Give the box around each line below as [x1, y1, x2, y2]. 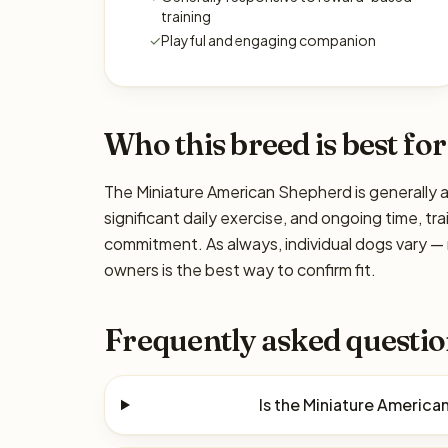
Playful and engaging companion [161, 31, 376, 49]
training [161, 7, 211, 25]
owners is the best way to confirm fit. [104, 259, 376, 280]
